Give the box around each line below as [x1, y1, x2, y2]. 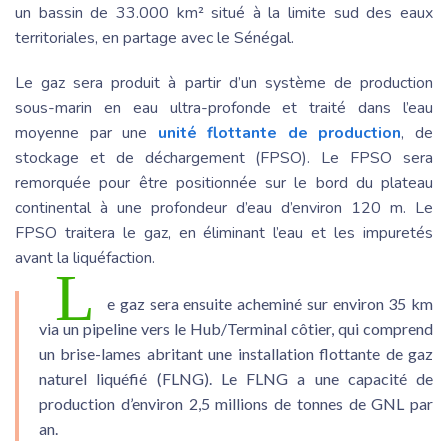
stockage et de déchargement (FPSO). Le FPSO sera [15, 146, 433, 169]
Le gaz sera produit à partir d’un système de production [15, 71, 433, 94]
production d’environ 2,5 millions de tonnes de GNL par [39, 393, 433, 413]
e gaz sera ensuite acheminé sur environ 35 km [107, 293, 433, 313]
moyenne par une [15, 121, 158, 144]
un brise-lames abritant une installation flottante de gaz [39, 343, 433, 363]
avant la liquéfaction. [15, 246, 163, 269]
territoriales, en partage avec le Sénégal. [15, 26, 294, 49]
